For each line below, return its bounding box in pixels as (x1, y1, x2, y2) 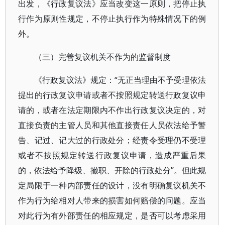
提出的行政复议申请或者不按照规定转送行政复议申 (18, 89, 206, 100)
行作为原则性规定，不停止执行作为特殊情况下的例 (18, 13, 206, 24)
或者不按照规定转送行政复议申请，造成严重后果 (18, 150, 206, 161)
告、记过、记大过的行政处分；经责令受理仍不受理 (18, 135, 206, 146)
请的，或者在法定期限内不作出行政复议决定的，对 (18, 104, 206, 116)
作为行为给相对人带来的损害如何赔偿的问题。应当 (18, 195, 206, 206)
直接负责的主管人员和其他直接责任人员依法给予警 (18, 120, 206, 131)
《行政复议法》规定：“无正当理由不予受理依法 (34, 74, 206, 85)
